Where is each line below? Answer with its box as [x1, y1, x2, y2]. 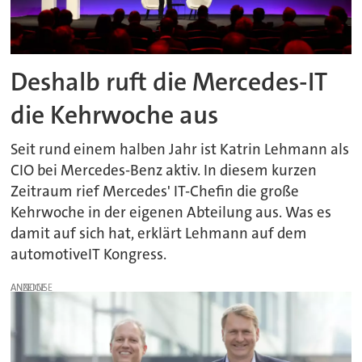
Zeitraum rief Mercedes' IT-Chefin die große [11, 181, 300, 201]
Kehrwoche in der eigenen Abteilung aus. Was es [11, 202, 332, 222]
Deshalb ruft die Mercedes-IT [11, 65, 328, 99]
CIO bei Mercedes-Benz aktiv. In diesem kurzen [11, 160, 318, 180]
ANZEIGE [11, 280, 47, 294]
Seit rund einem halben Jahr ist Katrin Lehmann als [11, 139, 350, 159]
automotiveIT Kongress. [11, 244, 167, 264]
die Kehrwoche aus [11, 99, 219, 133]
